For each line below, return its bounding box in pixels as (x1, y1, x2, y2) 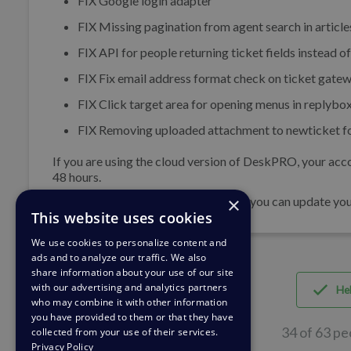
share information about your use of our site (31, 266, 234, 279)
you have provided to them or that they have (31, 310, 233, 324)
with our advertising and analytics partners (31, 280, 227, 294)
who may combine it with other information (31, 295, 228, 309)
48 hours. (52, 169, 101, 185)
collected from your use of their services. (31, 325, 219, 338)
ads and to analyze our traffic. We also (31, 251, 207, 264)
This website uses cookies (31, 208, 212, 227)
